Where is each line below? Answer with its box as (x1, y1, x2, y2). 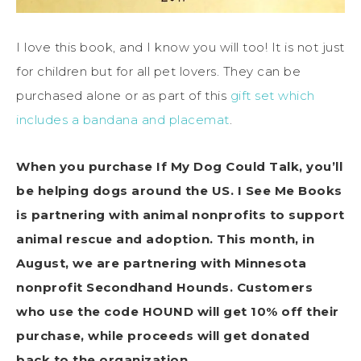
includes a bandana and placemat (16, 112, 230, 128)
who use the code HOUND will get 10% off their (16, 304, 339, 320)
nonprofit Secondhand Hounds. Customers (16, 280, 313, 296)
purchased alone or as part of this (16, 88, 230, 104)
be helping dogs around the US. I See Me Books (16, 183, 342, 199)
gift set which (230, 88, 315, 104)
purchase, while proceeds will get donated (16, 328, 310, 344)
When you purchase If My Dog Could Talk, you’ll (16, 159, 342, 175)
